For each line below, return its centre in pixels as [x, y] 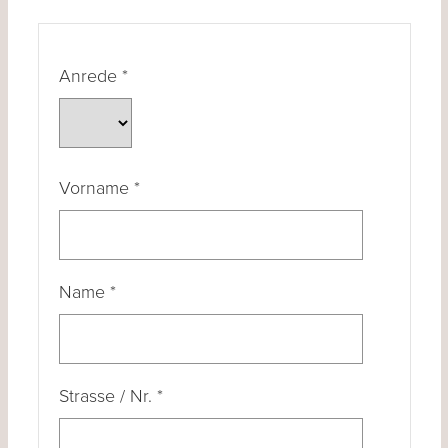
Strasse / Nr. [107, 396]
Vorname [96, 188]
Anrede [90, 76]
